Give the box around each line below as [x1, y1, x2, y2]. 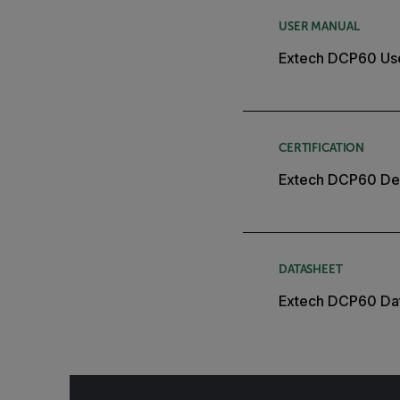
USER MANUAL [279, 20, 360, 34]
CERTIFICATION [279, 141, 365, 155]
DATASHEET [279, 262, 343, 277]
